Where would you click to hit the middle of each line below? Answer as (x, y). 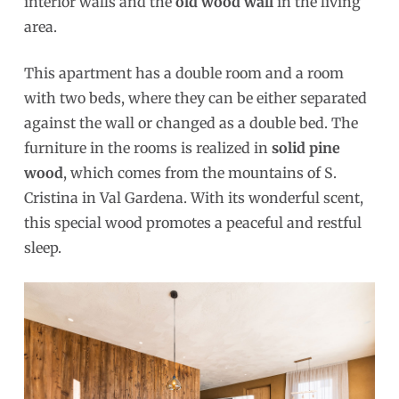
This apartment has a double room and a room (183, 73)
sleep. (42, 248)
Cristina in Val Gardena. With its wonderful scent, (193, 198)
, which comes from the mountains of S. (199, 173)
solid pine (305, 148)
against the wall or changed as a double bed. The (191, 123)
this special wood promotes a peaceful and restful (192, 223)
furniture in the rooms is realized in (147, 148)
